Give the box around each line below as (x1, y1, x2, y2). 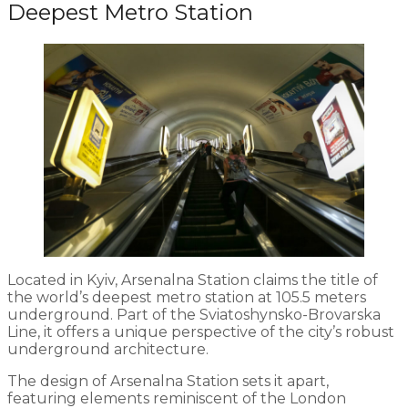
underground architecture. (7, 341, 209, 359)
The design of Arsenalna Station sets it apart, (7, 372, 329, 391)
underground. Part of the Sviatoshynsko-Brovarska (7, 306, 381, 324)
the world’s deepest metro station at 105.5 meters (7, 289, 366, 307)
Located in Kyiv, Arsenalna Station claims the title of (7, 271, 378, 290)
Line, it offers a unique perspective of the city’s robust (7, 323, 394, 342)
